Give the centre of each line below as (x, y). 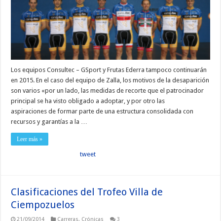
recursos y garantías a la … (49, 121)
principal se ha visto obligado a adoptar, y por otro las (88, 101)
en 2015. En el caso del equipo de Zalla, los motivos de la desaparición (110, 80)
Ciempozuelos (43, 204)
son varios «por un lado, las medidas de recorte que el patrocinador (108, 90)
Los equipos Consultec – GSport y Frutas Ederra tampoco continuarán (109, 70)
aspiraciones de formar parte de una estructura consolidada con (102, 111)
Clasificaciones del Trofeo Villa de (87, 192)
